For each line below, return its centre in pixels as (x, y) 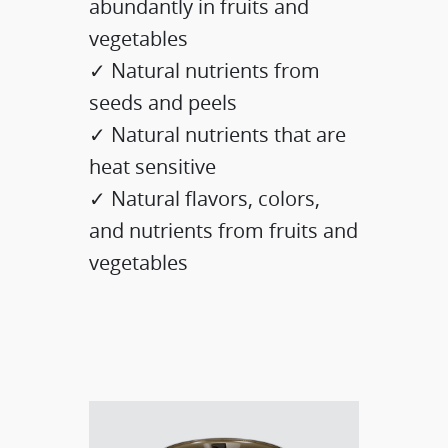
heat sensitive (153, 167)
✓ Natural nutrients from (205, 71)
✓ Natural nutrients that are (218, 135)
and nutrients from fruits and (224, 231)
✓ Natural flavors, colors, (205, 199)
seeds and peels (163, 103)
